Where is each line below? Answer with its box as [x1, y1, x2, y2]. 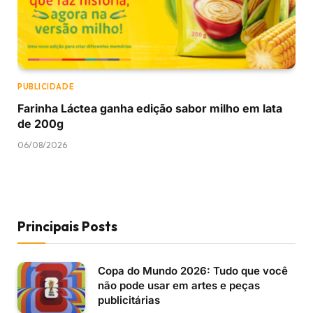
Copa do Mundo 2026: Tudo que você [98, 263, 288, 277]
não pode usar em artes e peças [98, 278, 260, 292]
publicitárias [98, 293, 160, 307]
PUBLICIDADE [17, 81, 75, 92]
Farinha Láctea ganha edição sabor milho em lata [17, 101, 282, 115]
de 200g [17, 116, 64, 131]
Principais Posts [17, 217, 117, 235]
